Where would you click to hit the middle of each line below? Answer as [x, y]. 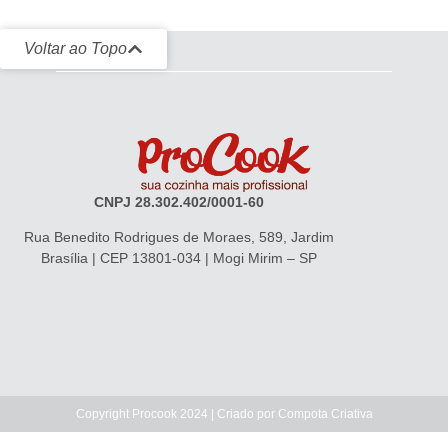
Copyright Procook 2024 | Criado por [176, 413]
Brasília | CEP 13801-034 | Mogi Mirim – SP [178, 257]
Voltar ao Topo [75, 48]
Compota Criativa [325, 413]
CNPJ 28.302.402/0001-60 [178, 201]
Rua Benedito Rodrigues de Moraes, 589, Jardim [178, 236]
